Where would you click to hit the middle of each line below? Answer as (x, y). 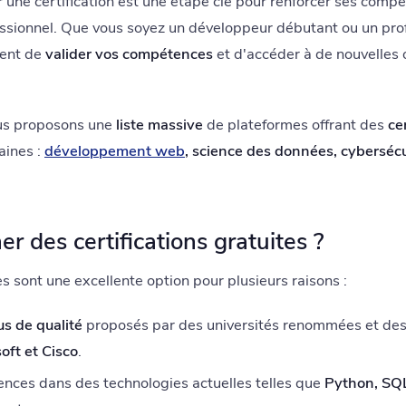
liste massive (159, 125)
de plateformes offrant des (295, 125)
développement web (115, 151)
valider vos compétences (129, 54)
